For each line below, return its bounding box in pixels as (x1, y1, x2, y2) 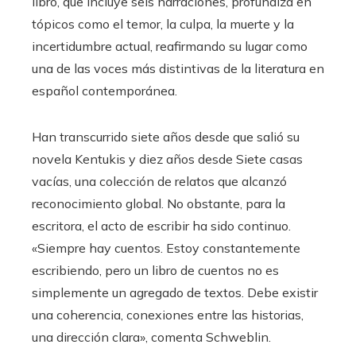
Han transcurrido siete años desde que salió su (32, 129, 300, 145)
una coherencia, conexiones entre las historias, (32, 307, 304, 323)
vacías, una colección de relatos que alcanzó (32, 173, 287, 189)
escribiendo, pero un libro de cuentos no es (32, 262, 279, 278)
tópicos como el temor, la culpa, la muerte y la (32, 16, 294, 32)
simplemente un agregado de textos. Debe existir (32, 284, 318, 300)
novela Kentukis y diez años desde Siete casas (32, 151, 303, 167)
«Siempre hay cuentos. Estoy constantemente (32, 240, 300, 256)
